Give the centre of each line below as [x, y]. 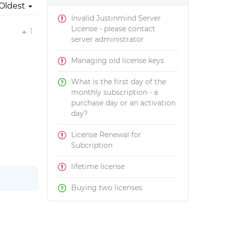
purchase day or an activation [124, 103]
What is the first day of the [119, 82]
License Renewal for [106, 135]
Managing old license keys [118, 61]
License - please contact [114, 29]
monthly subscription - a [115, 92]
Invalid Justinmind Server [116, 18]
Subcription [92, 145]
